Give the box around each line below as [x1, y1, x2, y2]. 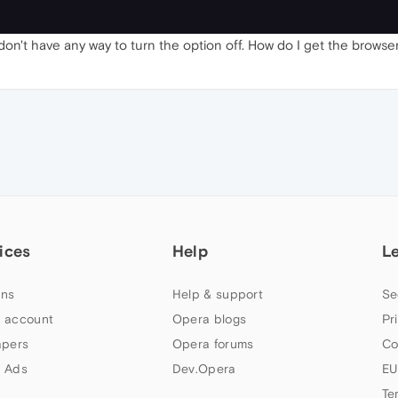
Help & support [171, 286, 264, 301]
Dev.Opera [171, 361, 236, 376]
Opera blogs [171, 311, 247, 326]
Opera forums [171, 336, 254, 351]
